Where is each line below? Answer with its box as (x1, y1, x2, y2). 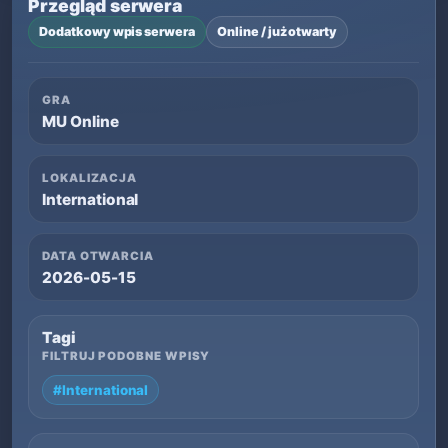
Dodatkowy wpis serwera (39, 24, 196, 39)
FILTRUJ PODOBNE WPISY (42, 349, 211, 363)
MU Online (42, 112, 119, 131)
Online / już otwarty (217, 24, 338, 39)
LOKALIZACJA (42, 171, 138, 185)
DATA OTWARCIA (42, 249, 154, 263)
